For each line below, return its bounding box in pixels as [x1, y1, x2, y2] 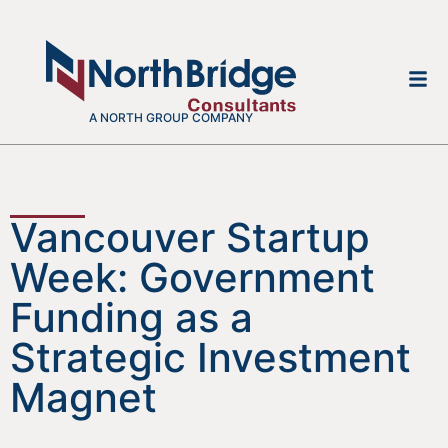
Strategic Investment [10, 333, 411, 383]
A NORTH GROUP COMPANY [88, 110, 253, 126]
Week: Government [10, 253, 375, 303]
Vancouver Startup [10, 213, 370, 263]
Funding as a [10, 293, 253, 343]
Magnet [10, 373, 157, 423]
